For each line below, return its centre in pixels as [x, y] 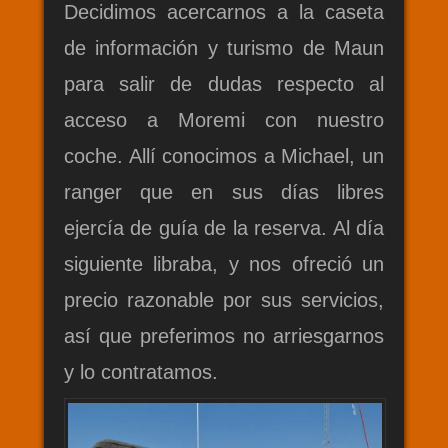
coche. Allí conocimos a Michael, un [224, 156]
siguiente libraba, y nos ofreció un [224, 264]
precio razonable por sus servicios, [224, 300]
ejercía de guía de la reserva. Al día [224, 228]
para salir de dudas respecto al [224, 84]
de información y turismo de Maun [224, 48]
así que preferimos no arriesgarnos [224, 336]
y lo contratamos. [141, 372]
